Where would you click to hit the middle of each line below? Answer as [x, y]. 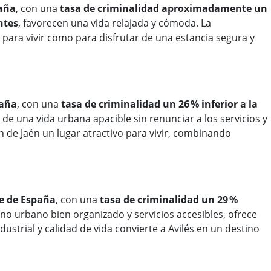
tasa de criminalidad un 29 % [169, 200]
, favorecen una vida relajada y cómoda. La [115, 23]
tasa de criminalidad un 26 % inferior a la [159, 104]
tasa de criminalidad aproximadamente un [164, 9]
